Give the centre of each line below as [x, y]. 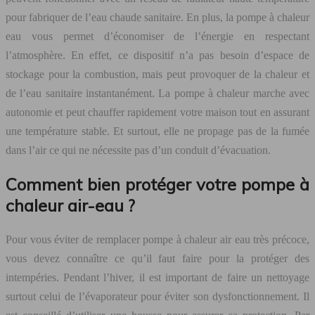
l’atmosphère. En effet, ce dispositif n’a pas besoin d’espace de [157, 56]
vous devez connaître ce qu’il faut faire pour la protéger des [157, 259]
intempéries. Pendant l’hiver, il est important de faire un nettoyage [157, 278]
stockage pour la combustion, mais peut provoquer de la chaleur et [157, 75]
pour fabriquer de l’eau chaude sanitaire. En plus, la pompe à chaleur [157, 18]
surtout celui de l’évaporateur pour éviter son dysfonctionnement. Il [157, 297]
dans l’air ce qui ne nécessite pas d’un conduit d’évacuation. [138, 150]
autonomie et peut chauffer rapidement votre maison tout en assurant [157, 112]
